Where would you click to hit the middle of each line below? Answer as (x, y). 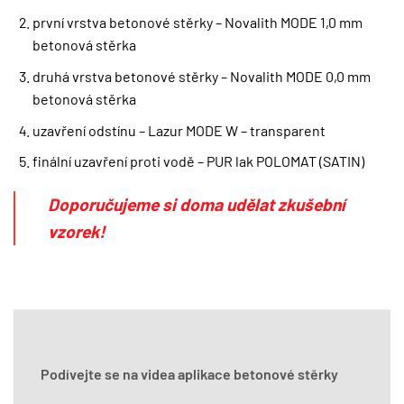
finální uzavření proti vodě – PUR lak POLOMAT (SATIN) (198, 161)
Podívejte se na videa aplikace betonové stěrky (189, 373)
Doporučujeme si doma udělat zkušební (197, 204)
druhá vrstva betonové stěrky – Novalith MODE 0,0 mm (201, 76)
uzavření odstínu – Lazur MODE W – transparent (179, 130)
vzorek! (77, 231)
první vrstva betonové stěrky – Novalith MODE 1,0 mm (197, 23)
